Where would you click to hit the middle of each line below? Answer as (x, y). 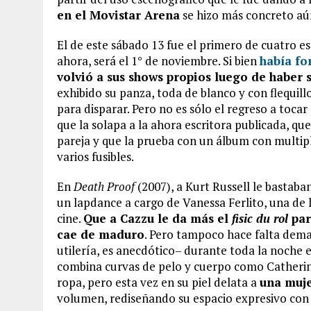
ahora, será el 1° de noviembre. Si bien (158, 61)
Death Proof (104, 186)
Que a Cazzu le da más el (158, 218)
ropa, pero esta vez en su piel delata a (158, 282)
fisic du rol (260, 218)
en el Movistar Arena (118, 15)
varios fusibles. (95, 157)
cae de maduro (101, 234)
